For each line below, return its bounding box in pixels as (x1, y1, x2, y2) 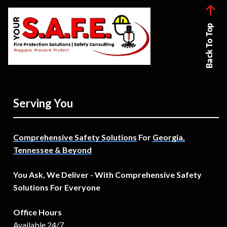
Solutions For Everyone (13, 182, 100, 192)
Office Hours (13, 207, 62, 217)
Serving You (13, 96, 73, 110)
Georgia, (153, 132, 185, 142)
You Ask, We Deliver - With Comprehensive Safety (13, 169, 202, 179)
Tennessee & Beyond (13, 144, 92, 155)
